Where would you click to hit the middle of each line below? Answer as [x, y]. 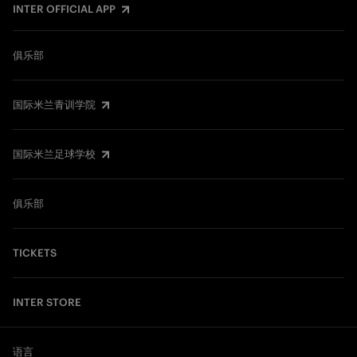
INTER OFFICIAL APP [64, 10]
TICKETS [35, 253]
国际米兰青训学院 [54, 105]
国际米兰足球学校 [54, 155]
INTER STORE [47, 303]
